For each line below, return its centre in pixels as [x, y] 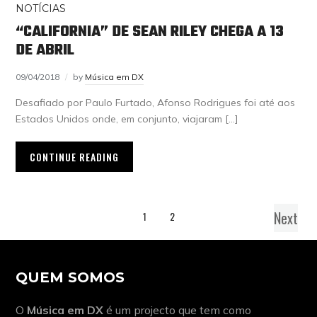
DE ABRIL [45, 50]
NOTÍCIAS [41, 8]
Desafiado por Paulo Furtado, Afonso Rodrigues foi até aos [156, 102]
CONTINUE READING [75, 156]
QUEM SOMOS [70, 277]
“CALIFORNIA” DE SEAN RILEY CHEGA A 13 [150, 31]
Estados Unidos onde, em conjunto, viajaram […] [127, 119]
